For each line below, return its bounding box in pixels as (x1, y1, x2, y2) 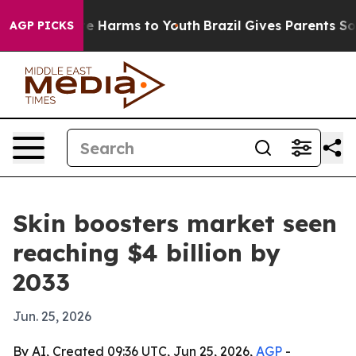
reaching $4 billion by (13, 238, 281, 268)
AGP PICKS (10, 18, 74, 33)
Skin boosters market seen (13, 208, 337, 238)
